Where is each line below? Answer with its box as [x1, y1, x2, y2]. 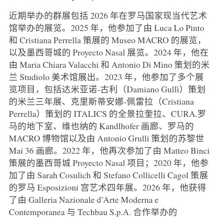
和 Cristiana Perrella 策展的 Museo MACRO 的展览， [8, 33, 206, 46]
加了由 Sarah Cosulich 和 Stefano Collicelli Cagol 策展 [8, 168, 208, 181]
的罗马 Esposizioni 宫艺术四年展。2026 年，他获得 [8, 181, 206, 193]
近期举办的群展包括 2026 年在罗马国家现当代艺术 [8, 9, 207, 21]
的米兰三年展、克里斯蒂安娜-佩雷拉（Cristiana [8, 95, 194, 107]
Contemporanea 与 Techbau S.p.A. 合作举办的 [8, 205, 177, 218]
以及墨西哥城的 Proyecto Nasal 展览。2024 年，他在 [8, 46, 209, 58]
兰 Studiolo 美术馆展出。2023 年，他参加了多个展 [8, 70, 204, 82]
